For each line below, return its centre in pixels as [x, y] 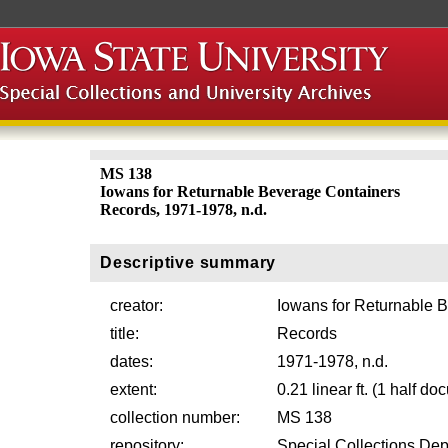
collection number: [175, 417]
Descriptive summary [188, 262]
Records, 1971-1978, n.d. [183, 209]
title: [124, 333]
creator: [136, 305]
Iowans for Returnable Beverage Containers [250, 191]
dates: [131, 361]
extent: [133, 389]
